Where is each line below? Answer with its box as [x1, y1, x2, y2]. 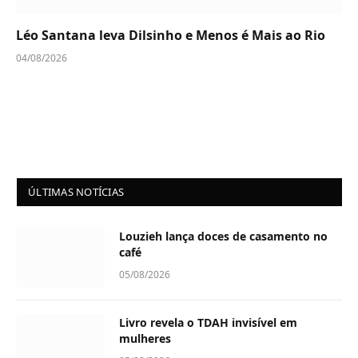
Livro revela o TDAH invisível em [119, 315, 297, 331]
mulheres [119, 331, 171, 347]
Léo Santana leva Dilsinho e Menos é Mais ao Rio [16, 26, 325, 45]
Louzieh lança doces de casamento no [119, 229, 328, 245]
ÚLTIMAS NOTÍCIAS [28, 185, 125, 200]
